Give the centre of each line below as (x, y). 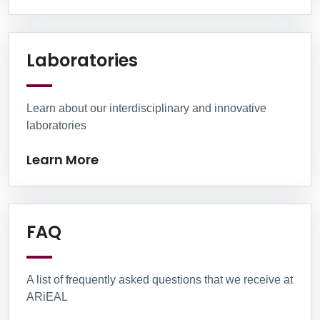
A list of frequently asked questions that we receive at (160, 279)
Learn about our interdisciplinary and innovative (146, 108)
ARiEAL (47, 296)
